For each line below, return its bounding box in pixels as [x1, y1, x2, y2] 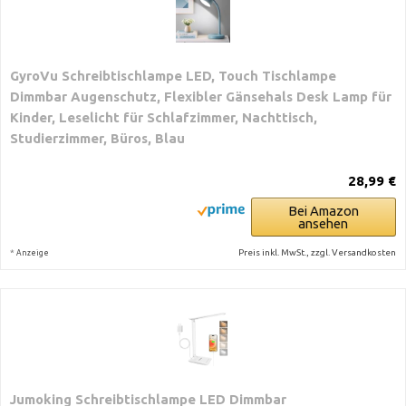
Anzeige [16, 248, 49, 257]
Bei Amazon [287, 203, 359, 218]
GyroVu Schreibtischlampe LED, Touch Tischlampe [10, 68, 336, 83]
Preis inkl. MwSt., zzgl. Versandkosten [237, 247, 396, 257]
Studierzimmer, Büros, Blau [10, 130, 185, 146]
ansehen [298, 216, 349, 231]
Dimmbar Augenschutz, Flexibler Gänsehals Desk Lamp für [10, 89, 391, 104]
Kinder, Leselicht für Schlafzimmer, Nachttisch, [10, 110, 317, 125]
